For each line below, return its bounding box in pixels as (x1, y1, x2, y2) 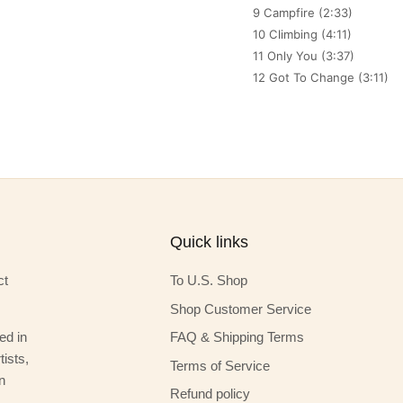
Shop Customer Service (169, 300, 311, 317)
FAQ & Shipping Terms (169, 329, 304, 345)
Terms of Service (169, 357, 270, 373)
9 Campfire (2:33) (252, 5, 353, 21)
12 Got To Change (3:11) (252, 70, 389, 85)
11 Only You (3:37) (252, 49, 354, 64)
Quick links (169, 233, 248, 252)
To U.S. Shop (169, 273, 247, 289)
